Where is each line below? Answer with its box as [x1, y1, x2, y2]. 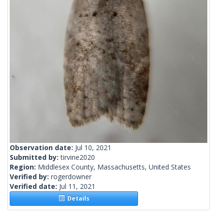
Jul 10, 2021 [75, 143, 111, 153]
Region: [10, 162, 38, 172]
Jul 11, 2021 [59, 182, 95, 191]
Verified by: [10, 172, 51, 182]
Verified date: [10, 182, 59, 191]
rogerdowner [51, 172, 92, 182]
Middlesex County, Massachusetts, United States [38, 162, 191, 172]
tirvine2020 [61, 153, 95, 162]
